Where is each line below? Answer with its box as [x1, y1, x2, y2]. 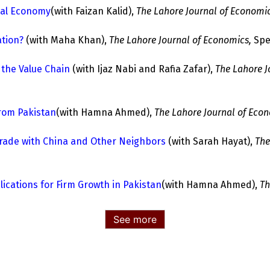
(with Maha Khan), [26, 34, 109, 46]
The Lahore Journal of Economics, [109, 34, 251, 46]
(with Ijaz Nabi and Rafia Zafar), [72, 63, 215, 75]
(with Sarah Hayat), [168, 136, 255, 147]
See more [113, 213, 157, 225]
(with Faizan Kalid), [51, 5, 134, 17]
